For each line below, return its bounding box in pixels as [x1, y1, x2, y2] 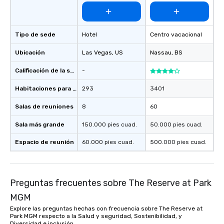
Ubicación [15, 49, 45, 56]
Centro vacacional [150, 31, 202, 38]
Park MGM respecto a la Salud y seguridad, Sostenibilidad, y [10, 212, 182, 219]
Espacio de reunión [15, 138, 74, 145]
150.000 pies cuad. [82, 121, 137, 128]
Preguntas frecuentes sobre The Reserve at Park [10, 177, 211, 188]
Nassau [150, 49, 171, 56]
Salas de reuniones [15, 103, 73, 110]
